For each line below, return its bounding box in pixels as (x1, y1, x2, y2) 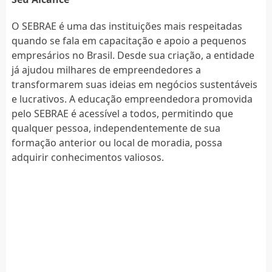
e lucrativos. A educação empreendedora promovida (11, 92, 253, 106)
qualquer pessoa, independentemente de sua (11, 121, 220, 135)
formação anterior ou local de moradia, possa (11, 135, 222, 149)
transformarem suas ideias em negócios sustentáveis (11, 77, 257, 91)
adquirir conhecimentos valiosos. (11, 150, 164, 164)
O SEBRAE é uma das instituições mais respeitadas (11, 19, 242, 33)
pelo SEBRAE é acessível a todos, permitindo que (11, 106, 233, 120)
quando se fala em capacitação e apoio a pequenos (11, 33, 246, 47)
